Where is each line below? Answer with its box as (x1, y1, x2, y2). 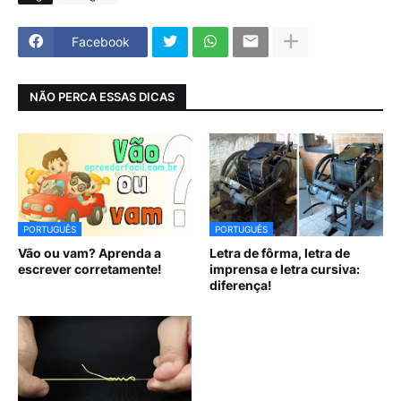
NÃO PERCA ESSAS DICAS (30, 90, 175, 105)
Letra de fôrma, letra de (209, 244, 350, 260)
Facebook (72, 34, 130, 50)
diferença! (209, 277, 272, 293)
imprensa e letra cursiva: (209, 260, 360, 277)
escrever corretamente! (18, 260, 162, 277)
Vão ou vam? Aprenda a (18, 244, 161, 260)
